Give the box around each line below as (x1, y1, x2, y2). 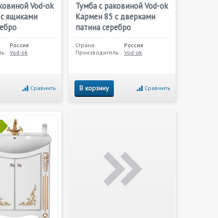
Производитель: (75, 49, 120, 56)
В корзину (79, 84, 109, 92)
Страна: (75, 41, 96, 49)
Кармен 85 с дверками (75, 11, 155, 22)
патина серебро (75, 22, 131, 33)
